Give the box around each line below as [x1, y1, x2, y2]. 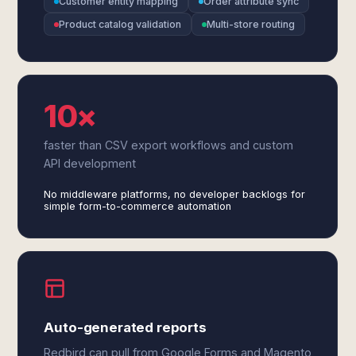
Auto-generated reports [44, 319, 207, 335]
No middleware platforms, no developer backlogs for [44, 188, 306, 200]
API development [44, 157, 137, 170]
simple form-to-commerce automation [44, 200, 232, 212]
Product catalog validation [59, 18, 182, 30]
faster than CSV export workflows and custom [44, 138, 294, 152]
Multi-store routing [207, 18, 296, 30]
